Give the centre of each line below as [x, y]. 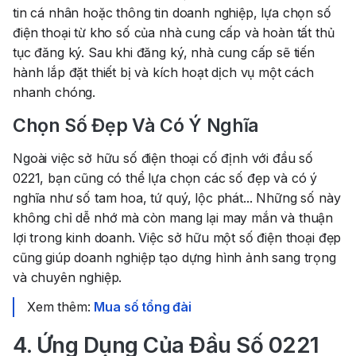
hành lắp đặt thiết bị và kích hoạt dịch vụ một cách [163, 73]
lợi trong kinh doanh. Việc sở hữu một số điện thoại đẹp [177, 238]
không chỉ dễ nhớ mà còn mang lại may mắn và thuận [173, 218]
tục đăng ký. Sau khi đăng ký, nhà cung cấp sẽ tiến [164, 53]
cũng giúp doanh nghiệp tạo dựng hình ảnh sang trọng [174, 258]
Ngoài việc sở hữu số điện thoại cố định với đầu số [163, 159]
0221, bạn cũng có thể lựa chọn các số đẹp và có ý [165, 178]
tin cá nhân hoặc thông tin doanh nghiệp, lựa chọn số [172, 13]
